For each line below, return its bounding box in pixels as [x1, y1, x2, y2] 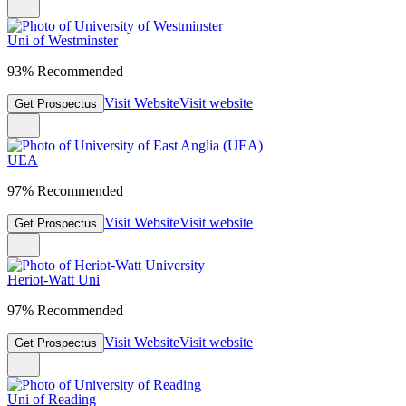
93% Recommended [7, 63, 123, 80]
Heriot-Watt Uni [7, 272, 100, 288]
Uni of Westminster [7, 33, 118, 49]
